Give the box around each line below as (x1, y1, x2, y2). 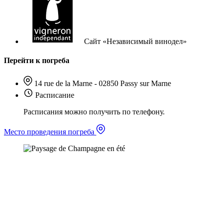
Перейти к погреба (4, 56, 69, 65)
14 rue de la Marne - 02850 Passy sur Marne (34, 79, 171, 88)
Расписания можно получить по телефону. (23, 107, 165, 116)
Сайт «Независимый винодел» (84, 37, 187, 46)
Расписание (35, 90, 74, 99)
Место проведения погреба (4, 127, 96, 136)
